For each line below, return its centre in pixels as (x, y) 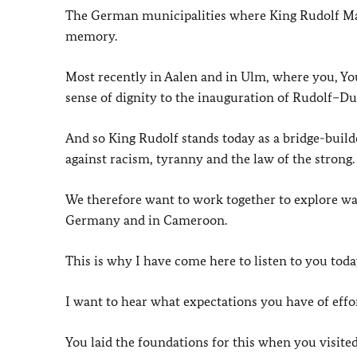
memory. (91, 36)
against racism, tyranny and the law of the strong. (210, 159)
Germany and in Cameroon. (146, 220)
